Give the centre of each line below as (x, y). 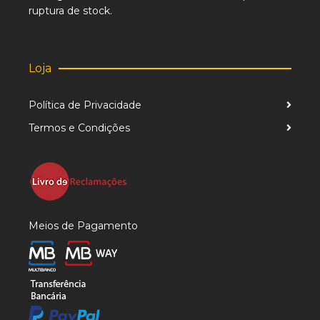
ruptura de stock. (70, 11)
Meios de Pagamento (83, 226)
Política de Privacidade (85, 105)
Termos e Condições (79, 128)
